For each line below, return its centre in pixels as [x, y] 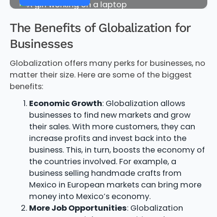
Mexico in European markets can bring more [115, 185]
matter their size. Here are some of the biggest [101, 75]
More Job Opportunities [78, 208]
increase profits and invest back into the [108, 139]
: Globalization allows [143, 104]
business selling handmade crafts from [105, 173]
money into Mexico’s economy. [90, 197]
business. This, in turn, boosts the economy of [117, 150]
